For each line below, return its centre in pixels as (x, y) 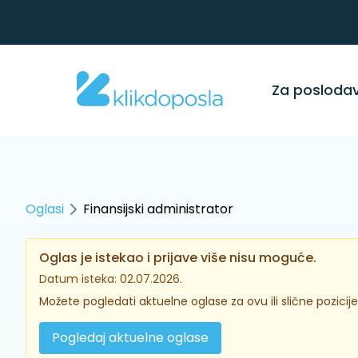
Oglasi (45, 209)
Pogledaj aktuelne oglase (130, 338)
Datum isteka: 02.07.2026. (111, 279)
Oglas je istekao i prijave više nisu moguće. (178, 258)
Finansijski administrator (158, 209)
